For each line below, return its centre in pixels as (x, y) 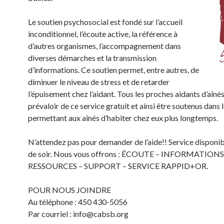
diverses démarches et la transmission (92, 58)
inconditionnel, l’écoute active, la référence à (103, 34)
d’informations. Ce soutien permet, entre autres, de (113, 70)
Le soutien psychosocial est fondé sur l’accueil (105, 22)
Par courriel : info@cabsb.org (78, 214)
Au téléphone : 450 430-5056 (78, 202)
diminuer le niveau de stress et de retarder (99, 82)
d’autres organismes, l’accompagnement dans (104, 46)
